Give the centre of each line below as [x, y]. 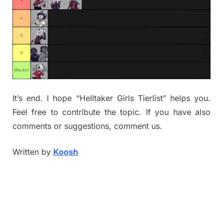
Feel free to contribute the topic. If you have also [111, 112]
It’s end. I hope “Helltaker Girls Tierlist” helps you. [111, 98]
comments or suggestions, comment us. [87, 126]
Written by [33, 152]
